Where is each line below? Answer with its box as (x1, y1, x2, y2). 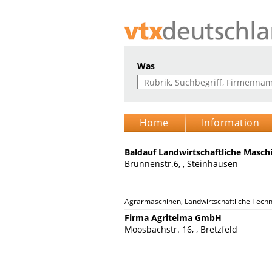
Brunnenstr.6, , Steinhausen (124, 158, 238, 169)
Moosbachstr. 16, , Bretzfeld (124, 223, 237, 235)
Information (201, 116, 259, 129)
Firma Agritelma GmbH (124, 212, 222, 223)
